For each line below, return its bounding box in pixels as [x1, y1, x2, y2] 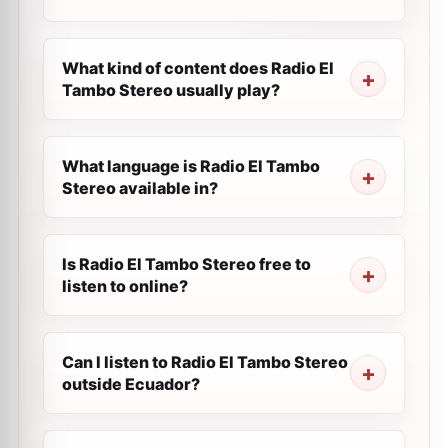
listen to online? [62, 276, 188, 296]
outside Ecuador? [62, 374, 200, 394]
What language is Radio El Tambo [62, 156, 320, 176]
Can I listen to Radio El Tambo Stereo [62, 352, 348, 372]
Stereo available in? [62, 178, 218, 198]
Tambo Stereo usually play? [62, 80, 280, 100]
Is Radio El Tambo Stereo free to [62, 254, 311, 274]
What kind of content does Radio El [62, 58, 334, 78]
